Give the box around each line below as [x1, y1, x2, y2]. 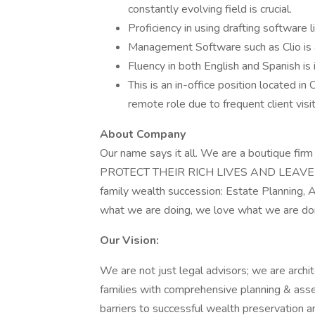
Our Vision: [100, 233, 159, 248]
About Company [100, 127, 186, 142]
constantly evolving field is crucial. [128, 1, 292, 17]
